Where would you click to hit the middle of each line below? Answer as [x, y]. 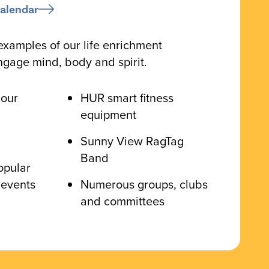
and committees [122, 201]
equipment [108, 115]
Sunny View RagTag [132, 141]
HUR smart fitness [127, 98]
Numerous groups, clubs [144, 185]
